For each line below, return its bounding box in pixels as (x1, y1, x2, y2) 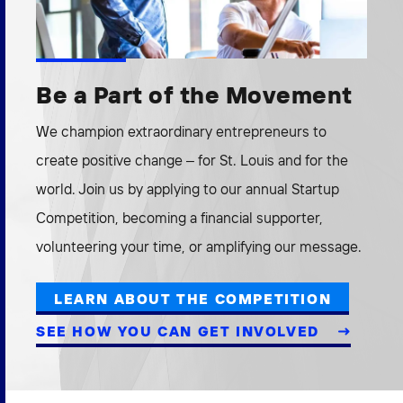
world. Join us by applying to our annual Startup (36, 180, 339, 199)
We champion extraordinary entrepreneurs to (36, 122, 327, 141)
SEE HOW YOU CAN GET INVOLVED (36, 322, 325, 341)
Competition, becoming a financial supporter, (36, 209, 323, 228)
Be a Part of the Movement (36, 80, 353, 110)
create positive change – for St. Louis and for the (36, 151, 348, 170)
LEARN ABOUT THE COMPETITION (54, 290, 332, 309)
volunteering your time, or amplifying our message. (36, 237, 362, 256)
